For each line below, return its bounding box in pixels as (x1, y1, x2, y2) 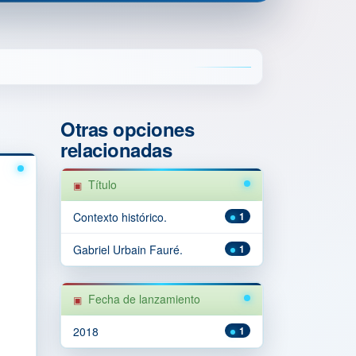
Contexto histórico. (73, 209, 167, 225)
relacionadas (60, 136, 172, 163)
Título (88, 176, 117, 192)
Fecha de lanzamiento (88, 291, 200, 307)
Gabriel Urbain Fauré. (73, 242, 183, 257)
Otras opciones (60, 115, 195, 142)
